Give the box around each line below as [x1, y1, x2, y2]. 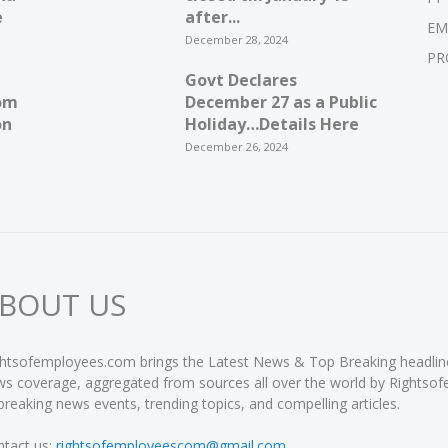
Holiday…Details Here [184, 113, 359, 135]
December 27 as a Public [184, 91, 377, 113]
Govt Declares [184, 69, 297, 91]
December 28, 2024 [184, 32, 288, 47]
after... [184, 6, 240, 28]
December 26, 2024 [184, 139, 288, 154]
